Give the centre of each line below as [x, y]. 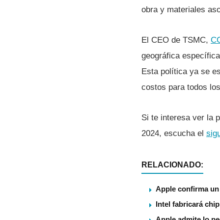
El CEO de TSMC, [176, 40]
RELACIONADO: [172, 165]
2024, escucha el [174, 133]
